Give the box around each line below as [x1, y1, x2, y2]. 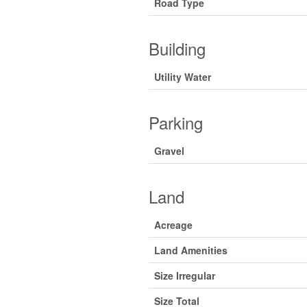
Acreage [153, 218, 193, 232]
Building [148, 36, 206, 60]
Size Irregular [153, 269, 215, 282]
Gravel [153, 144, 184, 158]
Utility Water [153, 70, 211, 84]
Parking [148, 110, 203, 134]
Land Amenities [153, 243, 228, 257]
